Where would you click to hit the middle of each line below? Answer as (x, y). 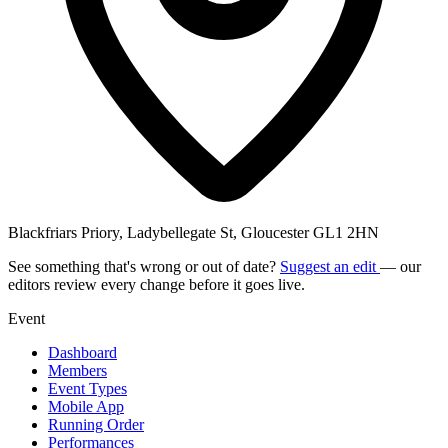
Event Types (87, 388)
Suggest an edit (330, 266)
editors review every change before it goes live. (156, 284)
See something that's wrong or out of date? (144, 266)
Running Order (96, 424)
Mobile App (86, 406)
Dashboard (82, 352)
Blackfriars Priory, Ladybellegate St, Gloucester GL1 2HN (193, 232)
